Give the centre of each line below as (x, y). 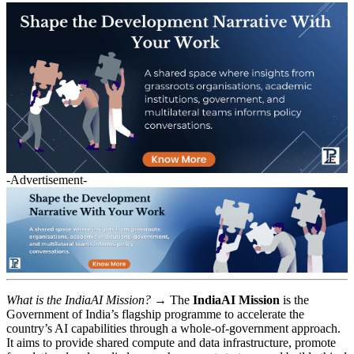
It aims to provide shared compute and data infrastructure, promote (171, 342)
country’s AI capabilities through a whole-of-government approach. (173, 328)
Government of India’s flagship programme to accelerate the (155, 314)
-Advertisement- (47, 179)
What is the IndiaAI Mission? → (88, 299)
